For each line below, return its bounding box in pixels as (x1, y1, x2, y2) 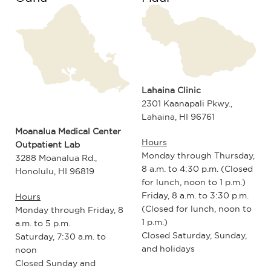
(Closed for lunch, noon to (142, 203, 252, 214)
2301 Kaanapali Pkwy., (142, 97, 232, 109)
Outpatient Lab (15, 139, 80, 151)
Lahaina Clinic (142, 84, 201, 96)
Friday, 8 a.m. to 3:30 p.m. (142, 189, 249, 201)
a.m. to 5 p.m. (15, 218, 70, 229)
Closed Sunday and (15, 258, 96, 269)
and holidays (142, 243, 195, 254)
